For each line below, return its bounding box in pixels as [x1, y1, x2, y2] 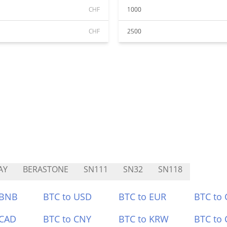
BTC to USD [43, 191, 92, 203]
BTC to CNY [43, 213, 92, 225]
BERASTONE [23, 164, 68, 175]
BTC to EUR [119, 191, 166, 203]
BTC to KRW [119, 213, 169, 225]
